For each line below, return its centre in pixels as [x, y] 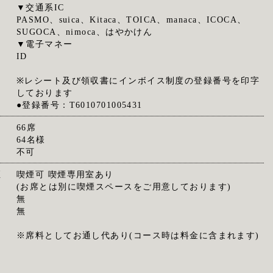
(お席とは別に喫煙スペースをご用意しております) [124, 186]
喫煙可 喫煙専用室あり [65, 174]
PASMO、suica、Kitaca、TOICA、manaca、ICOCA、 [131, 19]
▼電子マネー [44, 44]
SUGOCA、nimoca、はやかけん [84, 32]
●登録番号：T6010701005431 [79, 105]
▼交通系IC [40, 7]
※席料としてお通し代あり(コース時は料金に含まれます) [138, 235]
